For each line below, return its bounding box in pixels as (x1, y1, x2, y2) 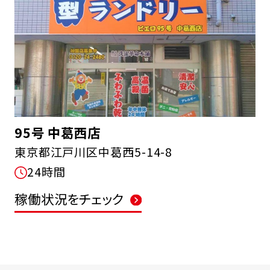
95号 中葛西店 (14, 122, 101, 142)
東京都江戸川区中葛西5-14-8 (14, 143, 173, 160)
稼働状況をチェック (14, 189, 124, 209)
